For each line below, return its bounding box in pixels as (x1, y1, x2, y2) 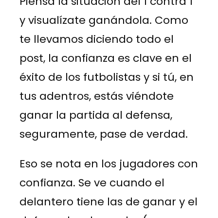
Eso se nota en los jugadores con (19, 156, 198, 171)
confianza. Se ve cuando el (19, 175, 164, 190)
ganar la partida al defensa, (19, 107, 172, 123)
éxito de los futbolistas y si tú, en (19, 69, 194, 85)
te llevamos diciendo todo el (19, 31, 174, 47)
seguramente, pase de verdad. (19, 126, 188, 142)
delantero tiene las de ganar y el (19, 194, 198, 209)
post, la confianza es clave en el (19, 50, 192, 66)
